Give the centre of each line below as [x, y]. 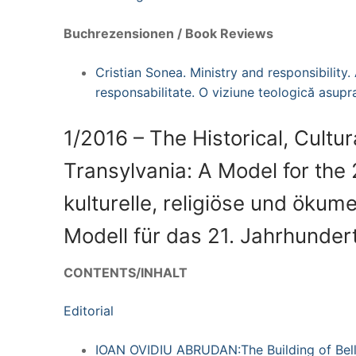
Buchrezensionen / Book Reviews [168, 34]
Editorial [89, 310]
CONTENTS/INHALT [126, 273]
